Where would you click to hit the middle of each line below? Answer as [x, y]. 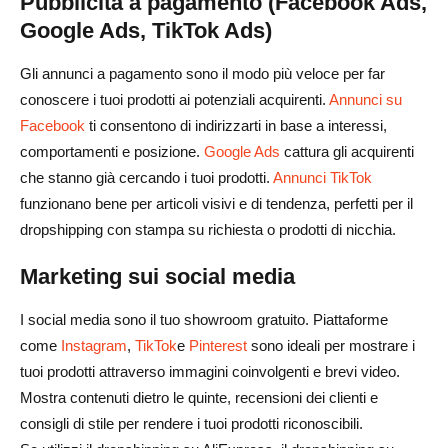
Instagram [94, 345]
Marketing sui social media [157, 276]
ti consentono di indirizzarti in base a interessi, [236, 125]
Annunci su [365, 99]
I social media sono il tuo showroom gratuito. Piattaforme [204, 319]
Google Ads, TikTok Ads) [146, 30]
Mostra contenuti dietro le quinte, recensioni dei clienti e [199, 397]
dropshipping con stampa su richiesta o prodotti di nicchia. [208, 229]
